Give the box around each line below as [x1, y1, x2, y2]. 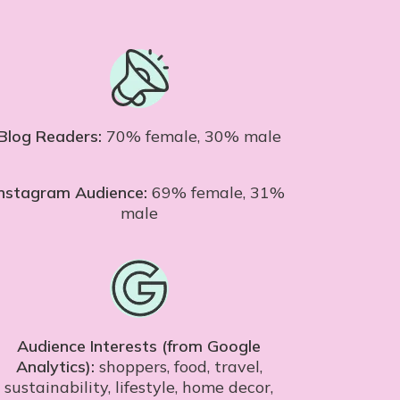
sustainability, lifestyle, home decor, [4, 377, 274, 398]
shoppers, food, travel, [94, 356, 262, 378]
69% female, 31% [147, 182, 286, 204]
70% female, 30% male [101, 126, 281, 147]
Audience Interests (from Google [17, 336, 262, 357]
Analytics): [15, 356, 95, 378]
